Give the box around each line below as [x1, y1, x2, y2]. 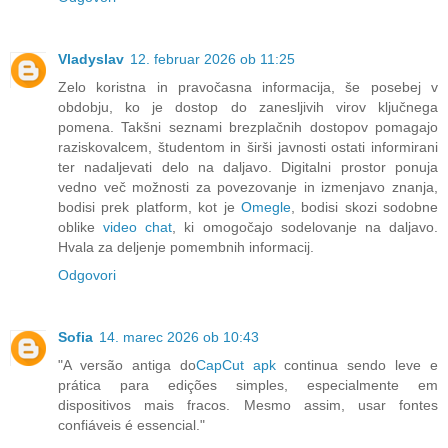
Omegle [240, 198, 291, 215]
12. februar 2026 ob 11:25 [130, 50, 295, 67]
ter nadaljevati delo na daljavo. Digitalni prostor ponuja [58, 158, 438, 175]
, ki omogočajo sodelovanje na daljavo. [172, 218, 439, 235]
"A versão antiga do [58, 356, 196, 373]
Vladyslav [58, 50, 124, 67]
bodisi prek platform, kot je [58, 198, 241, 215]
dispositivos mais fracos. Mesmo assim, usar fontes [58, 396, 438, 413]
